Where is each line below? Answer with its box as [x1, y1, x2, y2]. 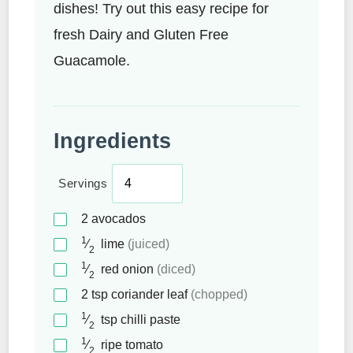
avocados [91, 211, 146, 225]
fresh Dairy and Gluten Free [54, 26, 229, 43]
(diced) [157, 262, 195, 276]
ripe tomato [101, 337, 163, 351]
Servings [58, 176, 107, 191]
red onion [101, 262, 157, 276]
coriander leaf [108, 287, 191, 301]
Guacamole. [54, 52, 130, 69]
